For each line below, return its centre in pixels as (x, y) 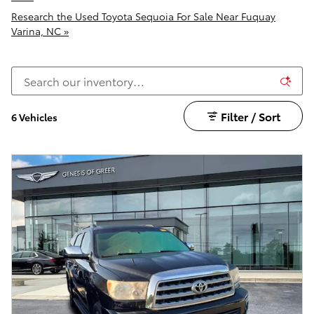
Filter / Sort (250, 116)
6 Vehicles (34, 117)
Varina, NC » (40, 31)
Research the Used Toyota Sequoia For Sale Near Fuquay (143, 16)
